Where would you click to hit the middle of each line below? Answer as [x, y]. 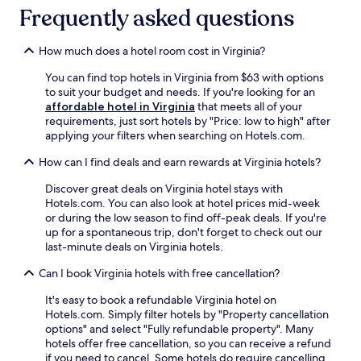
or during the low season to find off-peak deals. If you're [186, 218]
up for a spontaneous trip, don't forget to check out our [184, 232]
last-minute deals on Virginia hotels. [134, 247]
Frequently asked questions [157, 19]
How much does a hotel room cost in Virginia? [152, 51]
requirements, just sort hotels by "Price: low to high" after [188, 121]
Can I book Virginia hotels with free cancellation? [159, 274]
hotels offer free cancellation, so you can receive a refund [188, 344]
